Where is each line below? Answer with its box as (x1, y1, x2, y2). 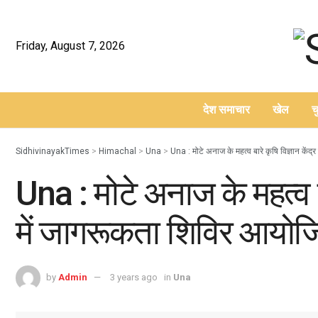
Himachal (99, 146, 136, 156)
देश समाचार (202, 103, 250, 116)
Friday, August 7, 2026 (16, 39, 125, 53)
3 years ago (110, 272, 158, 283)
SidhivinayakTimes (16, 146, 89, 156)
